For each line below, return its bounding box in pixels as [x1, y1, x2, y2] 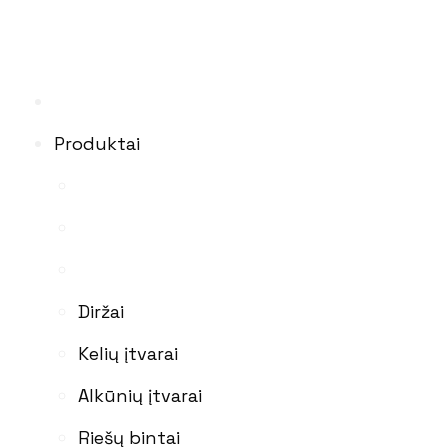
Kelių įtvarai [78, 341, 178, 365]
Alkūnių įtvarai [78, 383, 202, 407]
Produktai [54, 131, 140, 155]
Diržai [78, 299, 124, 323]
